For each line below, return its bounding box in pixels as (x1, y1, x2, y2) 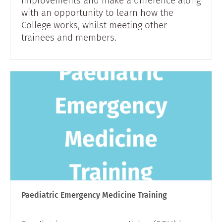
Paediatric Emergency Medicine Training (21, 190, 167, 200)
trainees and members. (21, 31, 116, 43)
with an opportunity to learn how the (21, 6, 173, 18)
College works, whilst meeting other (21, 19, 167, 31)
